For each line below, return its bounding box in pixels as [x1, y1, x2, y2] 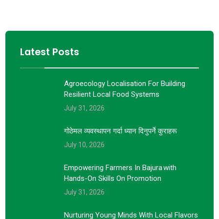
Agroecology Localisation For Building [64, 79, 186, 88]
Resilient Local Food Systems [64, 89, 160, 99]
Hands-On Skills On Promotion [64, 174, 162, 183]
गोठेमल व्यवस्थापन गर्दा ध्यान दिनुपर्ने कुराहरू [64, 126, 177, 135]
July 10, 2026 [64, 140, 105, 149]
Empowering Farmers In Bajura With [64, 163, 177, 172]
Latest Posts [20, 44, 80, 59]
